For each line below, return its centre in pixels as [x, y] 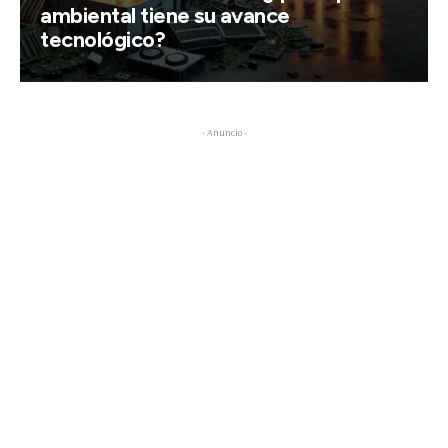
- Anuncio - [224, 132]
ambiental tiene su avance [165, 15]
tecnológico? [102, 39]
